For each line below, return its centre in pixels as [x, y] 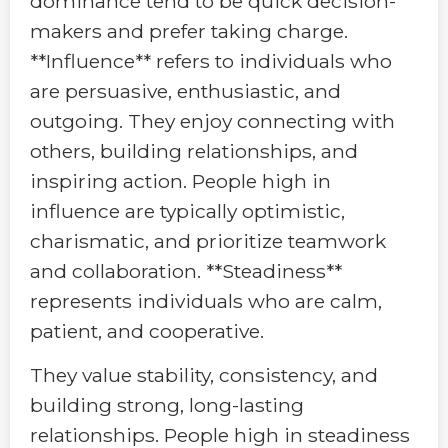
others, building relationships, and [194, 150]
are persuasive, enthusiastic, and [185, 90]
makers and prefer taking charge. [189, 30]
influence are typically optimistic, [187, 210]
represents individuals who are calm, [206, 300]
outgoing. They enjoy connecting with [212, 120]
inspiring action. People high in [180, 180]
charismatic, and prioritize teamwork [208, 240]
